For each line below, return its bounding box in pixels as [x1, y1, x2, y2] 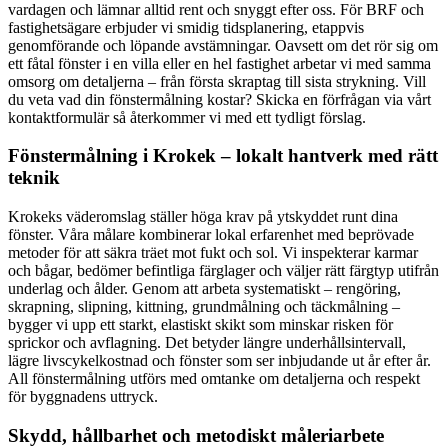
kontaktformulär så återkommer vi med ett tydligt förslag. [8, 108, 366, 126]
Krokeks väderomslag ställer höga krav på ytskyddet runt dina [8, 207, 398, 225]
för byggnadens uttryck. [8, 387, 158, 405]
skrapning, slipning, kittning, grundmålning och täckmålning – [8, 297, 400, 315]
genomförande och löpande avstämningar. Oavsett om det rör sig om [8, 36, 438, 54]
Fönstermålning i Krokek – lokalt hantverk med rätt [8, 145, 438, 167]
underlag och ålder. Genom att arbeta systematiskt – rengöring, [8, 279, 401, 297]
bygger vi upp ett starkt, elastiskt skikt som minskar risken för [8, 315, 393, 333]
